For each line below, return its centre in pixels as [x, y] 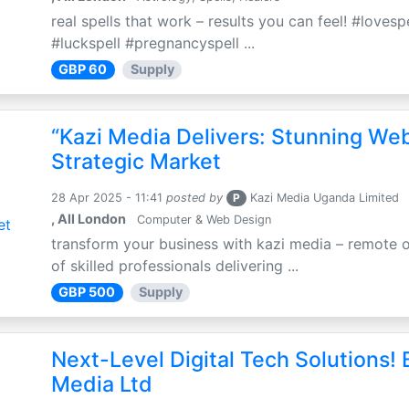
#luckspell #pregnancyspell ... [152, 43]
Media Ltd [101, 385]
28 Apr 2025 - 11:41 [106, 198]
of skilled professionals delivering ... [174, 266]
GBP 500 [87, 292]
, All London [88, 219]
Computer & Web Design [202, 220]
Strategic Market [136, 162]
